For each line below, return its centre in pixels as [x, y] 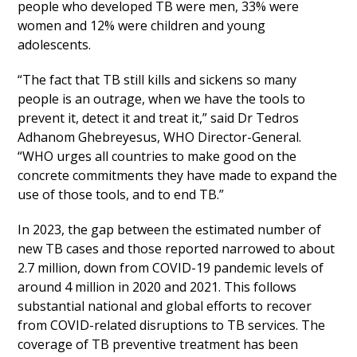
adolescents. [55, 45]
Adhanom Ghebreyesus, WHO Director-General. [160, 137]
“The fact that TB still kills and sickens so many [157, 80]
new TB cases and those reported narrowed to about [177, 249]
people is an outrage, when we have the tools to [162, 99]
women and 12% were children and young [142, 25]
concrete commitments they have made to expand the [178, 175]
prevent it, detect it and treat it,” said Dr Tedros [159, 118]
